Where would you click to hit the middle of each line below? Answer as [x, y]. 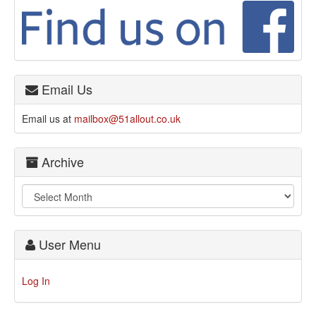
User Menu [68, 244]
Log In [36, 280]
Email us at [48, 118]
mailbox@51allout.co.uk [127, 118]
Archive [61, 161]
